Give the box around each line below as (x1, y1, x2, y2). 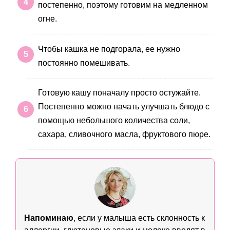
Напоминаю (24, 213, 73, 222)
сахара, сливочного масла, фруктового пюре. (38, 129, 210, 139)
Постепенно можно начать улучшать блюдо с (38, 102, 209, 111)
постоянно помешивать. (38, 58, 130, 67)
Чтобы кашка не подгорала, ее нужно (38, 44, 180, 53)
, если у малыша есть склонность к (73, 213, 205, 222)
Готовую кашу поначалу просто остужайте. (38, 88, 201, 97)
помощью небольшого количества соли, (38, 116, 190, 125)
